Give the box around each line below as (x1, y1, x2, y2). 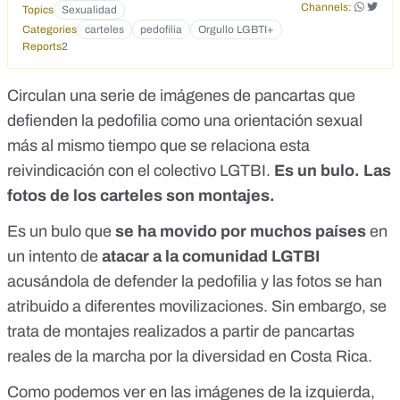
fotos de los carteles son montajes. (7, 187, 275, 205)
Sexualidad (62, 4, 117, 17)
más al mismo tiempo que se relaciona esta (7, 137, 310, 155)
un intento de (7, 247, 102, 266)
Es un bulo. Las (271, 162, 391, 180)
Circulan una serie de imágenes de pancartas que (7, 87, 355, 105)
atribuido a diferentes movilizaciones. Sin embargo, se (7, 297, 387, 316)
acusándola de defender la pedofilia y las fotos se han (7, 272, 382, 291)
